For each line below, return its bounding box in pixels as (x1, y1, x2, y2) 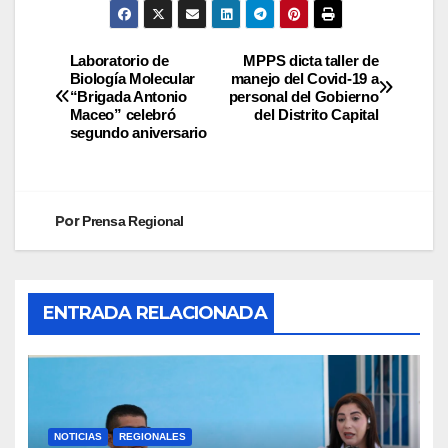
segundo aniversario (69, 123, 207, 141)
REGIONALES (118, 431, 186, 443)
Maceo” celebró (69, 105, 176, 123)
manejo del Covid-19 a (230, 69, 379, 87)
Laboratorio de (69, 51, 169, 69)
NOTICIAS (53, 431, 102, 443)
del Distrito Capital (254, 105, 379, 123)
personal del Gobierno (228, 87, 379, 105)
